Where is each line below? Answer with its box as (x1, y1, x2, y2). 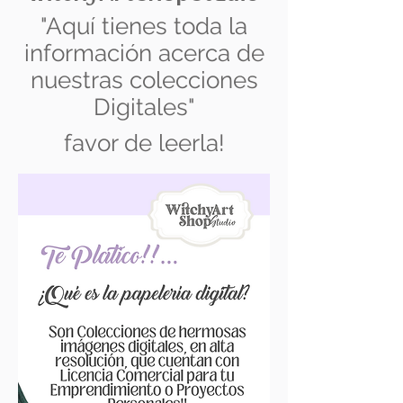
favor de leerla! (63, 130, 225, 157)
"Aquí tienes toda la (40, 13, 247, 40)
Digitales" (93, 94, 195, 121)
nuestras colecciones (30, 67, 258, 94)
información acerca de (23, 40, 264, 67)
